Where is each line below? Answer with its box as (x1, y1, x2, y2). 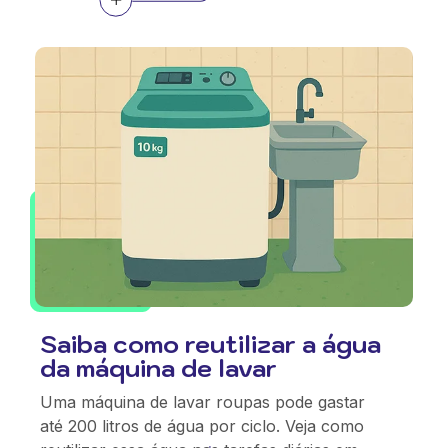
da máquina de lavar (40, 352, 277, 384)
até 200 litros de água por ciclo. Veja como (40, 416, 364, 436)
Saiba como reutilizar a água (40, 328, 381, 360)
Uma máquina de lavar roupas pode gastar (40, 392, 365, 412)
